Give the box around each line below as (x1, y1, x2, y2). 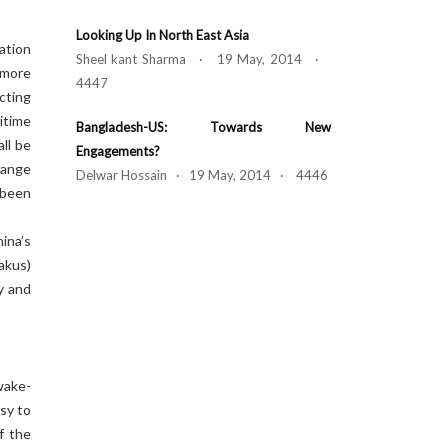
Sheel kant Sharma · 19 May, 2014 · (76, 51, 331, 67)
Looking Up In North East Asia (76, 27, 249, 43)
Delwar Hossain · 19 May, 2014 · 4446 (76, 167, 328, 183)
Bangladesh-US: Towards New (76, 119, 331, 135)
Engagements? (76, 143, 160, 159)
